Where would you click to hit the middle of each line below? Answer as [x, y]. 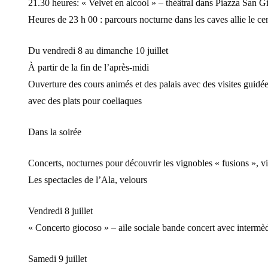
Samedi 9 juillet [57, 259]
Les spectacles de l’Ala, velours [88, 180]
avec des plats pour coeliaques [85, 101]
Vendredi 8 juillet [60, 211]
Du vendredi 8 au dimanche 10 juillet [98, 51]
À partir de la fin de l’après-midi [89, 68]
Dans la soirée [55, 132]
